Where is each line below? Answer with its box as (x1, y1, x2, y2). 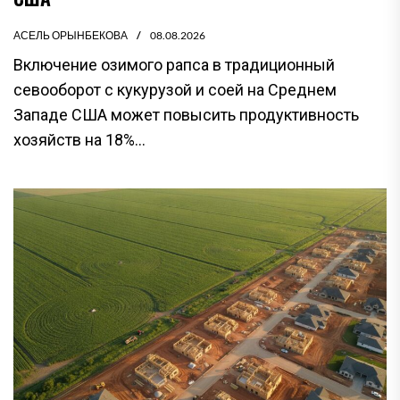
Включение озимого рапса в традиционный (13, 54, 335, 74)
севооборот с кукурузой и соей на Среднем (13, 79, 337, 99)
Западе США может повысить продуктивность (13, 104, 359, 124)
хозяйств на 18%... (13, 129, 146, 149)
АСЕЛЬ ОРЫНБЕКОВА (13, 28, 128, 42)
